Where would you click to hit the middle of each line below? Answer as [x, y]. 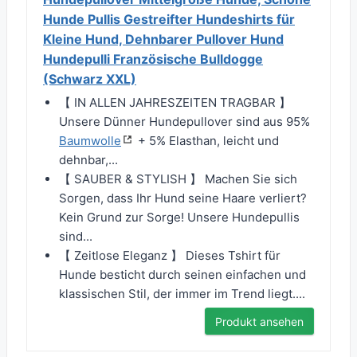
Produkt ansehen [259, 322]
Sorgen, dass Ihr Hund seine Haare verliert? [183, 198]
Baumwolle [90, 141]
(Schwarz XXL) [90, 79]
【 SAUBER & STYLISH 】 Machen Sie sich [178, 179]
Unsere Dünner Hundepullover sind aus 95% [184, 122]
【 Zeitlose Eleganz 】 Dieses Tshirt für [170, 256]
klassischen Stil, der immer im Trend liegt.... [182, 294]
